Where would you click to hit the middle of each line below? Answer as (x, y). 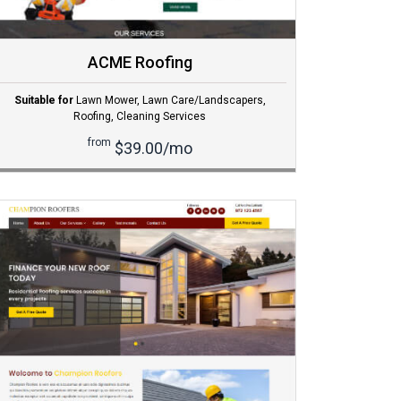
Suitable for (43, 101)
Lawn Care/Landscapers (202, 101)
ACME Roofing (140, 63)
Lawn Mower (106, 101)
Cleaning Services (161, 117)
